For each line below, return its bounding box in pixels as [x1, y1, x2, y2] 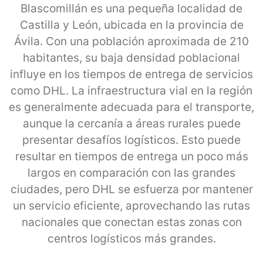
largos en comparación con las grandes [28, 166, 235, 180]
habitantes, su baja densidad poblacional [23, 50, 240, 65]
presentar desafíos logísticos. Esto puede [22, 133, 241, 147]
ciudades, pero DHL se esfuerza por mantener [10, 182, 253, 196]
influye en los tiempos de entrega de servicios [10, 67, 253, 81]
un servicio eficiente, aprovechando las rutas [13, 198, 250, 213]
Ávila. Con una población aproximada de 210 [14, 34, 249, 48]
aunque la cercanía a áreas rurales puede [22, 116, 241, 130]
